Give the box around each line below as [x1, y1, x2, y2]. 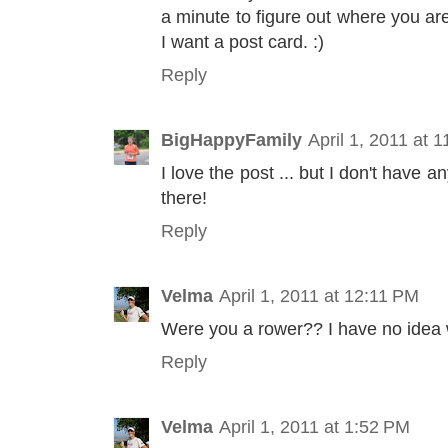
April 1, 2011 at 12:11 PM [219, 285, 419, 307]
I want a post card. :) [161, 30, 324, 52]
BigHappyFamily [161, 128, 302, 150]
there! [161, 186, 207, 208]
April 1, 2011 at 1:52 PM [219, 416, 410, 438]
